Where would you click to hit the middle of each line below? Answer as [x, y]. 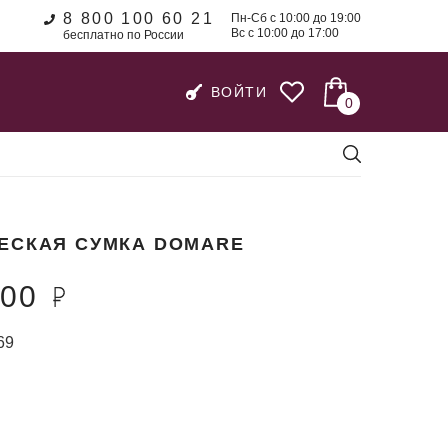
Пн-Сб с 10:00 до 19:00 [296, 18]
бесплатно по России [123, 35]
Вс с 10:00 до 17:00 [285, 33]
